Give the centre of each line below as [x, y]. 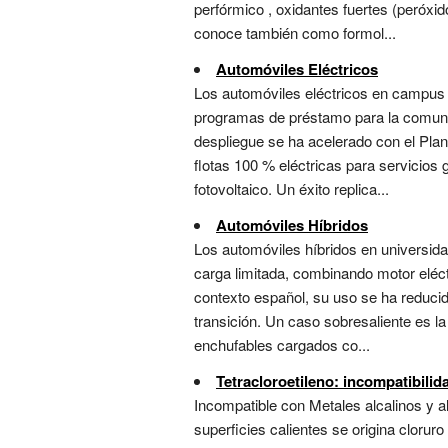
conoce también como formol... [295, 33]
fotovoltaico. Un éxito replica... [291, 189]
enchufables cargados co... [282, 345]
